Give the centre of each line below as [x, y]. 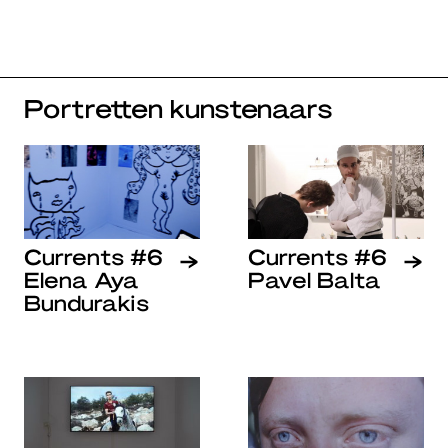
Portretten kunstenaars [178, 107]
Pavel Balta [314, 278]
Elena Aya [81, 278]
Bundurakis [86, 301]
